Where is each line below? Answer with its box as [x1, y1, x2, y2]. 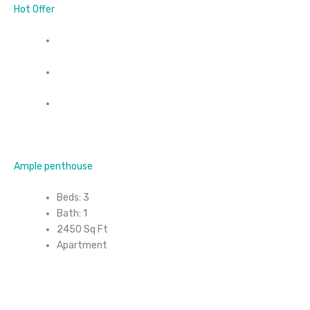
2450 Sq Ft [57, 224, 108, 236]
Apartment [57, 239, 107, 252]
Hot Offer [14, 3, 55, 15]
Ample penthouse [14, 160, 93, 172]
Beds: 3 [57, 192, 89, 204]
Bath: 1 [57, 208, 87, 220]
